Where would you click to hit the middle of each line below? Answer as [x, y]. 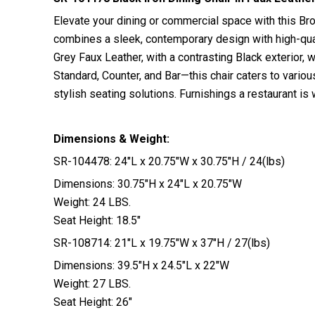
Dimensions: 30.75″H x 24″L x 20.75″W [148, 184]
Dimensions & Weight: [111, 139]
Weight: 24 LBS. [92, 202]
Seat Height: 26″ [93, 302]
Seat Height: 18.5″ [97, 221]
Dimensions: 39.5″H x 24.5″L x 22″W [141, 266]
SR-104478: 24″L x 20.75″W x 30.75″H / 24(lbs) [169, 162]
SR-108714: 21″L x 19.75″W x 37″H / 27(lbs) [162, 243]
